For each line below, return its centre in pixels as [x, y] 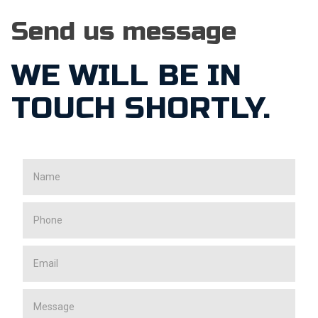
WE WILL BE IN [126, 76]
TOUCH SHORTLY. [141, 109]
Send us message [124, 32]
